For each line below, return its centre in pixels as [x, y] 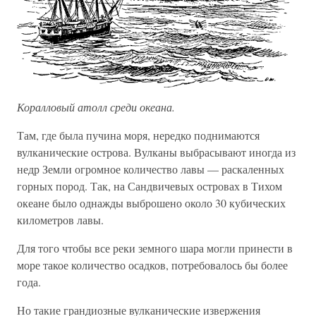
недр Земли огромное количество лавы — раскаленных [151, 169]
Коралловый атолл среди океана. [96, 107]
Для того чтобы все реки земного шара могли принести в [155, 248]
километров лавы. [60, 219]
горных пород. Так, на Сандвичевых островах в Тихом [150, 186]
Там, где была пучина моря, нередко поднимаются [138, 135]
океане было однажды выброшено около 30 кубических [151, 202]
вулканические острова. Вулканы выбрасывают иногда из [156, 152]
